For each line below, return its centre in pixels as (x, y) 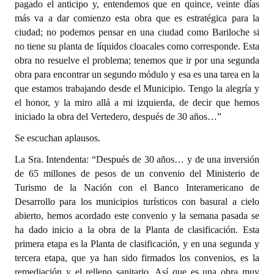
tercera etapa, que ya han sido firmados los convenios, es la (137, 258)
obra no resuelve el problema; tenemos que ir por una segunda (137, 60)
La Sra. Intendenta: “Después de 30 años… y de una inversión (137, 159)
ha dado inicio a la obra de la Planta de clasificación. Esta (137, 230)
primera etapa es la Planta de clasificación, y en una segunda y (137, 244)
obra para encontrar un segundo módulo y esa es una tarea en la (137, 74)
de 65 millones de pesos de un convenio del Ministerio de (137, 173)
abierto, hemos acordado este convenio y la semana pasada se (137, 216)
